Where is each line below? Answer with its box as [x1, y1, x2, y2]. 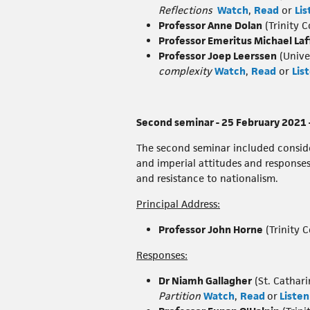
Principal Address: [136, 197, 220, 211]
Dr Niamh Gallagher [158, 274, 252, 288]
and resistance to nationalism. [136, 172, 278, 185]
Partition [158, 289, 201, 303]
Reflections [158, 3, 212, 17]
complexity [158, 64, 212, 78]
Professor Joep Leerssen [158, 49, 277, 63]
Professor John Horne [158, 223, 263, 237]
